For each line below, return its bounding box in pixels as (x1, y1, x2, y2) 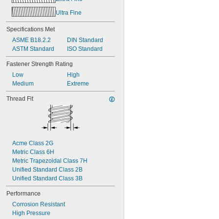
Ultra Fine (56, 9, 82, 16)
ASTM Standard (12, 45, 54, 52)
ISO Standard (66, 45, 103, 52)
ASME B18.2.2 (12, 37, 51, 44)
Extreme (66, 80, 89, 87)
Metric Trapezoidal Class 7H (12, 157, 88, 164)
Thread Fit (6, 95, 33, 102)
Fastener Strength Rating (6, 61, 73, 67)
